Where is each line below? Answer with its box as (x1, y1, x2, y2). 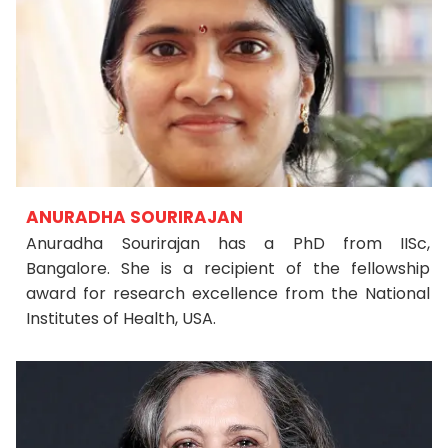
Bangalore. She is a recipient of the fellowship (26, 257, 431, 280)
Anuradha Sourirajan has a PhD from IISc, (26, 232, 431, 255)
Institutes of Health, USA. (26, 307, 217, 330)
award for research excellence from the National (26, 282, 431, 305)
